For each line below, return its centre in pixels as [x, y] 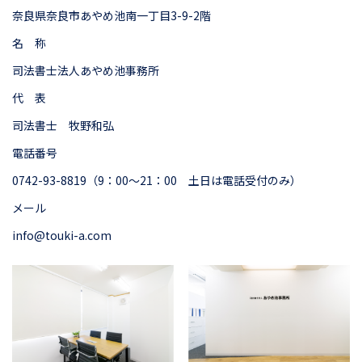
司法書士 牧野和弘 [63, 125]
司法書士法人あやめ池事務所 [86, 70]
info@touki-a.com [62, 235]
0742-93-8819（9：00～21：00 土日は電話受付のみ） [157, 180]
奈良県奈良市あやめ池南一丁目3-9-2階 [112, 15]
